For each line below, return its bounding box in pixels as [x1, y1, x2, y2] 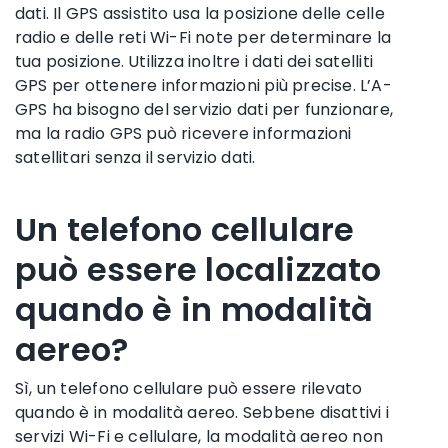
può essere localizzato [15, 246, 382, 292]
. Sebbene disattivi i [235, 400, 389, 424]
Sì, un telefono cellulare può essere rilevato [15, 376, 363, 400]
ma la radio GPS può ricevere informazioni [15, 121, 352, 145]
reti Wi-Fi [117, 25, 192, 49]
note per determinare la [191, 25, 392, 49]
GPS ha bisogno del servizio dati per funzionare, [15, 97, 394, 121]
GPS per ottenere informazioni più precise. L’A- [15, 73, 392, 97]
